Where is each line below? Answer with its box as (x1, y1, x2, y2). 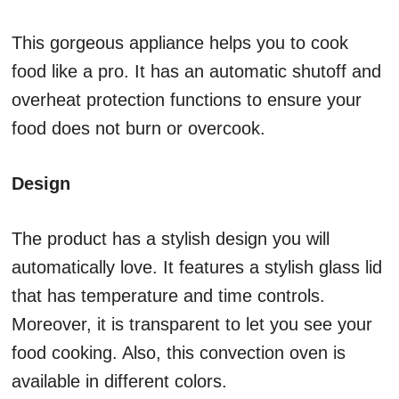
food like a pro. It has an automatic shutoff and (12, 61, 381, 82)
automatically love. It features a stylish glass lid (12, 257, 382, 278)
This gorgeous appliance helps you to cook (12, 33, 348, 53)
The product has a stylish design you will (12, 229, 330, 249)
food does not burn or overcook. (12, 118, 265, 139)
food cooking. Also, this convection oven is (12, 343, 346, 363)
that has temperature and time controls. (12, 286, 325, 306)
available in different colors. (12, 371, 227, 392)
